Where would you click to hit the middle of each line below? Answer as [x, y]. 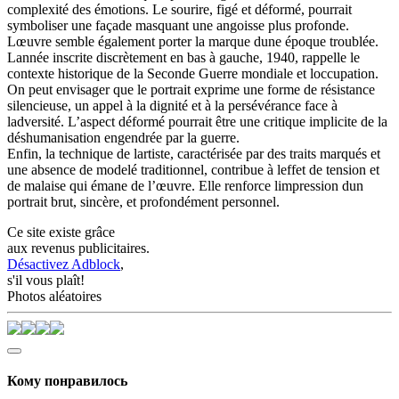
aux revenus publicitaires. [78, 248]
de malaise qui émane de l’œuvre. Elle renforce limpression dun [185, 185]
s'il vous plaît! [46, 280]
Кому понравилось [67, 381]
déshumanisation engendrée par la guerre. [123, 137]
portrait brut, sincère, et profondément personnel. [143, 201]
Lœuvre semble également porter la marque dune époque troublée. [193, 41]
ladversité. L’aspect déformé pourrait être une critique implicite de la [197, 121]
